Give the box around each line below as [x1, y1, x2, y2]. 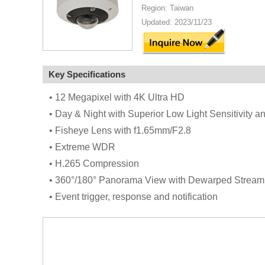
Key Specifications [49, 69, 125, 79]
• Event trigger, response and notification [49, 192, 218, 202]
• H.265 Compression [49, 159, 139, 169]
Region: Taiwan [141, 4, 193, 12]
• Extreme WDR [49, 142, 115, 152]
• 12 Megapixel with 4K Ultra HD [49, 92, 185, 102]
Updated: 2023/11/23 [141, 18, 212, 27]
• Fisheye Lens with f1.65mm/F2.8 [49, 125, 191, 135]
